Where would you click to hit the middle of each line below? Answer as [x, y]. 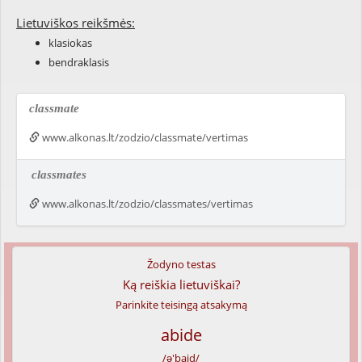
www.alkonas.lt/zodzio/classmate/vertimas [144, 137]
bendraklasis [79, 62]
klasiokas [70, 43]
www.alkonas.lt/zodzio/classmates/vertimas [146, 204]
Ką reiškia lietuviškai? [181, 284]
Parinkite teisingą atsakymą [181, 305]
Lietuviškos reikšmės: [76, 23]
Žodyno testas [181, 264]
